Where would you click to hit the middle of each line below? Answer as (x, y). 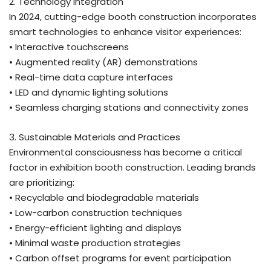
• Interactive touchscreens (69, 47)
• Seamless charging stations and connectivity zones (129, 107)
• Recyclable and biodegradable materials (104, 197)
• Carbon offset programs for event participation (120, 258)
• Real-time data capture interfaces (91, 77)
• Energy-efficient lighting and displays (95, 227)
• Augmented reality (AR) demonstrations (103, 62)
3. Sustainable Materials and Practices (95, 137)
